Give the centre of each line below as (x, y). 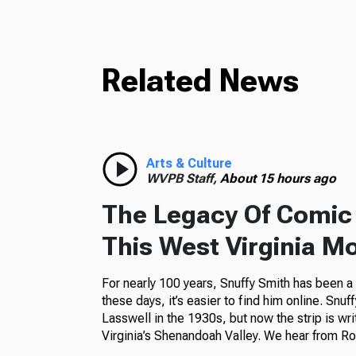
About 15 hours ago (278, 178)
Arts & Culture (189, 163)
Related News (200, 80)
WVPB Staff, (183, 178)
